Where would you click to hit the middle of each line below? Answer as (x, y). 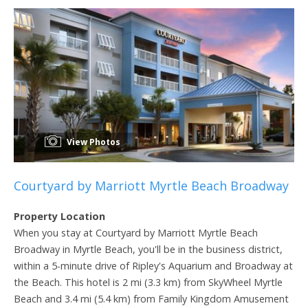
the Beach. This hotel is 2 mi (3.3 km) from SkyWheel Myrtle (148, 282)
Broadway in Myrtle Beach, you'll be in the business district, (148, 249)
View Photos (92, 142)
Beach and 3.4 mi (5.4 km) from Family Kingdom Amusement (151, 298)
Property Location (59, 216)
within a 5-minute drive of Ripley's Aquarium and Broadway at (153, 265)
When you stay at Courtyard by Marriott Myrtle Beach (136, 232)
